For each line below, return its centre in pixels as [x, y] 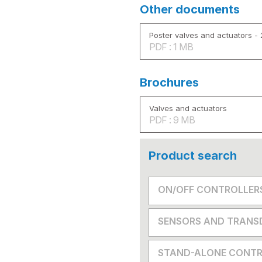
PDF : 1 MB [171, 46]
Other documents [190, 9]
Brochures [169, 82]
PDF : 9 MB [172, 120]
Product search [193, 155]
